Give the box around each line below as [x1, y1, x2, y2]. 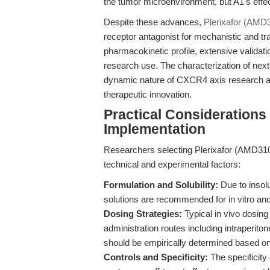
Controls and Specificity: [104, 252, 208, 262]
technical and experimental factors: [104, 159, 240, 169]
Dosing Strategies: [104, 209, 182, 219]
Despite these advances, [104, 17, 204, 27]
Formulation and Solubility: [104, 180, 218, 190]
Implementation [104, 122, 206, 137]
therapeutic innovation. [104, 89, 192, 99]
